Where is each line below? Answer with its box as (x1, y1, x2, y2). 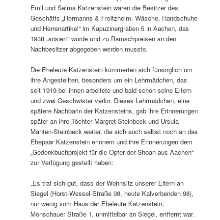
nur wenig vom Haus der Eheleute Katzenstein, (30, 198, 165, 208)
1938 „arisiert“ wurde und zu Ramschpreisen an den (30, 33, 177, 43)
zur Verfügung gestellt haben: (30, 157, 114, 167)
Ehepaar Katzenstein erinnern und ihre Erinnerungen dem (30, 137, 193, 146)
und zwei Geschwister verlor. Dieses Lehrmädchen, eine (30, 95, 190, 105)
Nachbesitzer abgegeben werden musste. (30, 44, 148, 54)
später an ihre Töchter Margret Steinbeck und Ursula (30, 116, 179, 126)
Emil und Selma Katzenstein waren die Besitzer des (30, 2, 179, 12)
